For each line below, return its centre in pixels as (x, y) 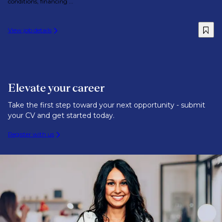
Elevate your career (56, 88)
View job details (30, 30)
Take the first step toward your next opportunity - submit (107, 105)
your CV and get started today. (61, 115)
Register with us (31, 134)
